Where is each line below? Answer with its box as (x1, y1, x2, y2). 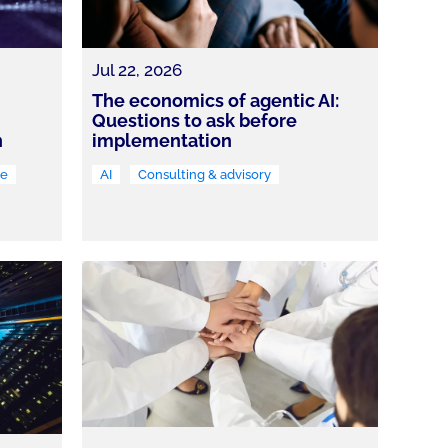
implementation (91, 129, 232, 151)
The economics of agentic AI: (91, 89, 339, 111)
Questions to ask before (91, 109, 297, 131)
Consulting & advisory (137, 166, 271, 182)
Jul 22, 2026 (91, 59, 182, 80)
